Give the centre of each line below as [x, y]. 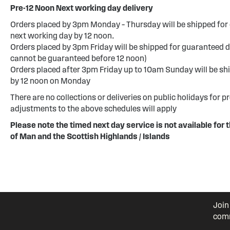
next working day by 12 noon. [62, 36]
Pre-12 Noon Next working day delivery [82, 8]
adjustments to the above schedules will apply [93, 109]
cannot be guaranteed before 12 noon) [78, 58]
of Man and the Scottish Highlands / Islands [90, 136]
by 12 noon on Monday [50, 81]
